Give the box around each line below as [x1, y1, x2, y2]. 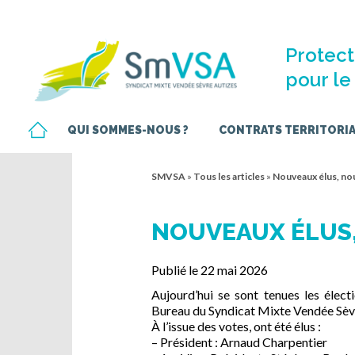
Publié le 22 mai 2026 [151, 262, 268, 278]
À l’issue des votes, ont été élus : [151, 319, 321, 334]
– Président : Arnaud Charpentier [151, 334, 327, 350]
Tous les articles [193, 170, 265, 183]
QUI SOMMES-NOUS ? [67, 123, 189, 136]
